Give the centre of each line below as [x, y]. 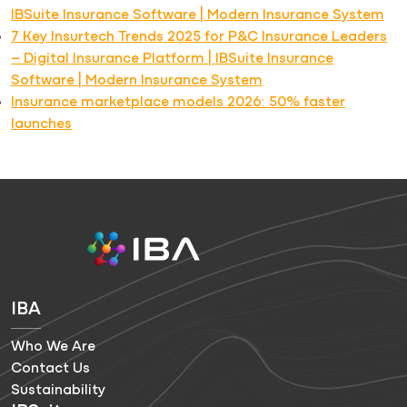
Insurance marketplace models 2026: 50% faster [178, 102]
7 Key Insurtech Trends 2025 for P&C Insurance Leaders [199, 37]
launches [41, 124]
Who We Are [53, 347]
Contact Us [50, 368]
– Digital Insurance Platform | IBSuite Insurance [172, 59]
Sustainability [58, 390]
